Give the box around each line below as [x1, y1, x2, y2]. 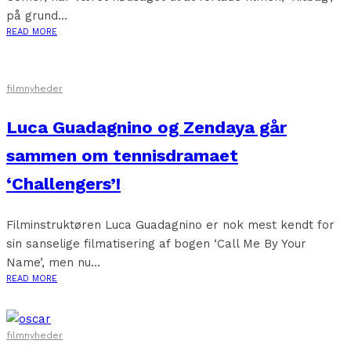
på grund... [6, 9, 67, 23]
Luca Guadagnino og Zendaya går [6, 118, 287, 137]
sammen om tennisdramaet [6, 146, 238, 165]
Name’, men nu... [6, 255, 100, 270]
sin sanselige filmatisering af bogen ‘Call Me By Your [6, 237, 306, 251]
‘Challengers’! [6, 174, 121, 194]
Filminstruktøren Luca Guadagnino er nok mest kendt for [6, 218, 335, 232]
